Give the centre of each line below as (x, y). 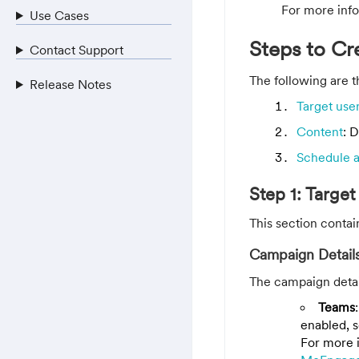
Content (320, 131)
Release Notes (70, 84)
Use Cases (59, 15)
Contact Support (76, 50)
